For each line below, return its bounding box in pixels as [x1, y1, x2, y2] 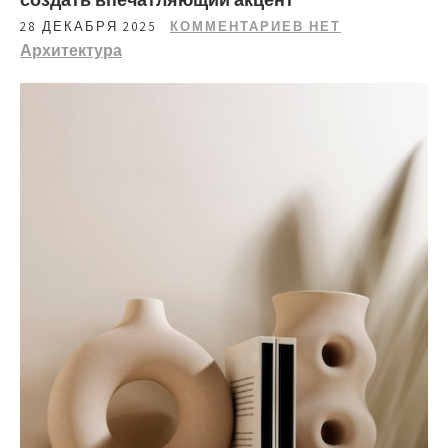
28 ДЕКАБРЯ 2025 [20, 18, 157, 35]
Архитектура [20, 40, 122, 61]
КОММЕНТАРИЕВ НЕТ [170, 18, 341, 35]
